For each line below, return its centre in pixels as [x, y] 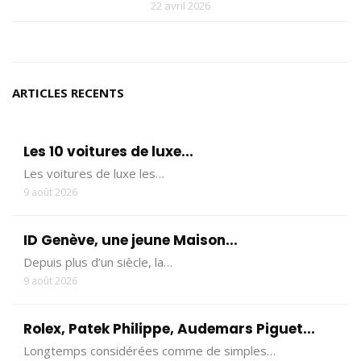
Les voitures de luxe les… [94, 173]
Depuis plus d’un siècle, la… [98, 261]
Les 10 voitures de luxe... [108, 151]
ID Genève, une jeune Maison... [131, 240]
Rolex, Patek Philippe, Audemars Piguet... [169, 328]
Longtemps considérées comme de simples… [149, 350]
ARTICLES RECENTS [68, 92]
